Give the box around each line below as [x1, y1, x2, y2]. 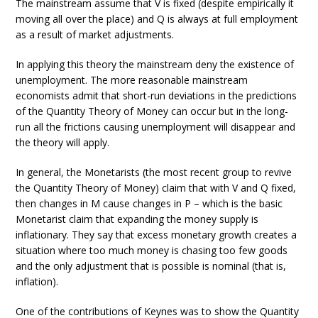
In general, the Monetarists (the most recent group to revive [16, 165, 292, 179]
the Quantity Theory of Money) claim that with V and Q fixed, [16, 181, 297, 194]
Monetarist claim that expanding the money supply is [16, 212, 259, 226]
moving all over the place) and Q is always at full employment [16, 12, 299, 26]
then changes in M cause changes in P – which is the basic [16, 197, 283, 210]
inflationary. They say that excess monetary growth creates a [16, 228, 297, 241]
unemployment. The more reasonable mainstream [16, 73, 248, 87]
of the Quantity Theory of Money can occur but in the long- [16, 104, 289, 118]
